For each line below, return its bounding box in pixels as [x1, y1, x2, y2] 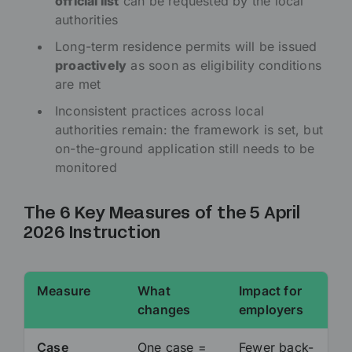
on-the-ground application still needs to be [55, 141, 315, 157]
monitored [55, 159, 117, 176]
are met [55, 76, 101, 93]
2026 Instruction [24, 226, 161, 242]
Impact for [239, 283, 302, 299]
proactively [55, 57, 127, 74]
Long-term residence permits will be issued [55, 38, 317, 55]
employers [239, 302, 303, 318]
